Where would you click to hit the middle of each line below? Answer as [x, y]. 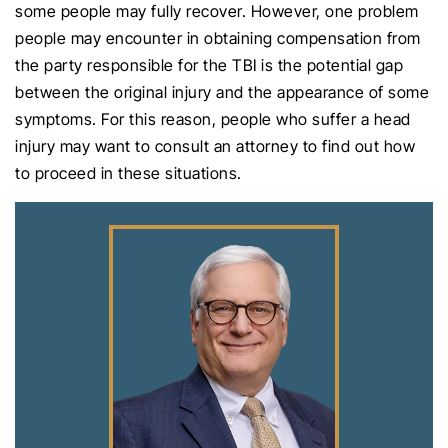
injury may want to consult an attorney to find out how [215, 145]
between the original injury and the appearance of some [222, 91]
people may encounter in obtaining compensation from [218, 37]
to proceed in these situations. [128, 172]
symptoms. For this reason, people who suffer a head [213, 118]
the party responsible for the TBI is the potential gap [209, 64]
